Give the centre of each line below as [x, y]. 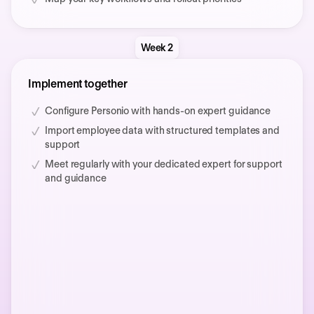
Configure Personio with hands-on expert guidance [158, 111]
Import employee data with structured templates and [162, 131]
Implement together [78, 84]
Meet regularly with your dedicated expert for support [164, 164]
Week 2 [157, 48]
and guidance [76, 178]
